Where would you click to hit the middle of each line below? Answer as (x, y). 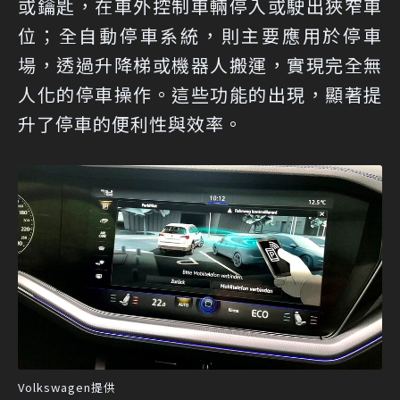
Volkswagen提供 (67, 387)
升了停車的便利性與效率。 (130, 123)
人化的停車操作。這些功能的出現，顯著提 (200, 94)
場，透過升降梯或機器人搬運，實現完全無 (200, 64)
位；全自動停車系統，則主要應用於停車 (200, 35)
